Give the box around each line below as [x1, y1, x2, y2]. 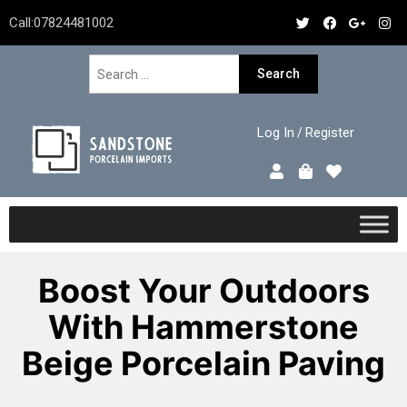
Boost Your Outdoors [37, 271, 370, 311]
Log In [256, 124, 294, 141]
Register [304, 124, 354, 141]
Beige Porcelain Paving [22, 343, 385, 383]
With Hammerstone [48, 307, 359, 347]
